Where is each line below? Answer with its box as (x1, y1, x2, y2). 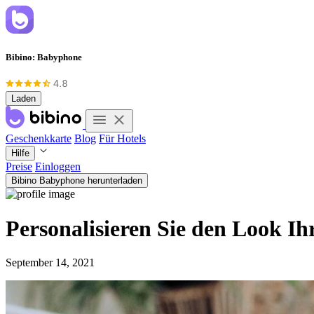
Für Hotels (99, 132, 146, 145)
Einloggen (35, 161, 81, 173)
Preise (6, 161, 32, 173)
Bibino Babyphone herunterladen (11, 175, 142, 186)
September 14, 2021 (6, 257, 95, 269)
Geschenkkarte (6, 132, 71, 145)
